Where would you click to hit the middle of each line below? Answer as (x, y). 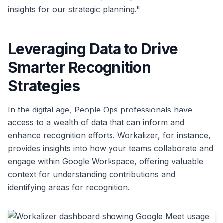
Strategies (44, 86)
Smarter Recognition (79, 67)
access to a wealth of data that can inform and (96, 123)
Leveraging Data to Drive (93, 49)
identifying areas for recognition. (69, 187)
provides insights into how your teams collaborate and (111, 149)
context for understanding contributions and (92, 174)
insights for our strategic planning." (74, 10)
